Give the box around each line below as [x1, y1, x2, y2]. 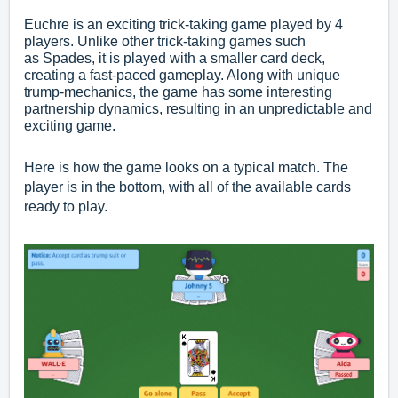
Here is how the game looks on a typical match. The [24, 159, 348, 175]
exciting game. [24, 117, 115, 133]
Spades [43, 50, 92, 66]
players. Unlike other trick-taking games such [24, 33, 306, 49]
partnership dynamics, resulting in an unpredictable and [24, 100, 372, 116]
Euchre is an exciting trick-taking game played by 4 [24, 16, 343, 32]
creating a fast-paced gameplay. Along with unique [24, 67, 340, 83]
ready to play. [24, 198, 107, 214]
